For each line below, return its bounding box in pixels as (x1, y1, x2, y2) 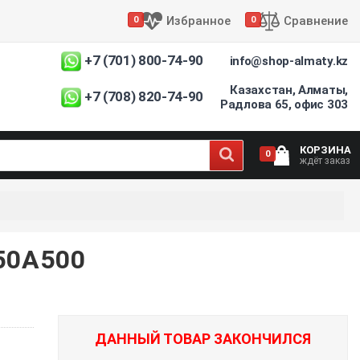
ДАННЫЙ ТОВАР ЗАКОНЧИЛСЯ (95, 330, 312, 347)
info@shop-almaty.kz (229, 53, 348, 68)
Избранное (166, 14, 231, 28)
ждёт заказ (300, 154, 350, 166)
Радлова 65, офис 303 (220, 96, 348, 112)
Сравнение (284, 14, 348, 28)
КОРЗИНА (300, 143, 351, 156)
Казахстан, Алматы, (230, 82, 348, 97)
